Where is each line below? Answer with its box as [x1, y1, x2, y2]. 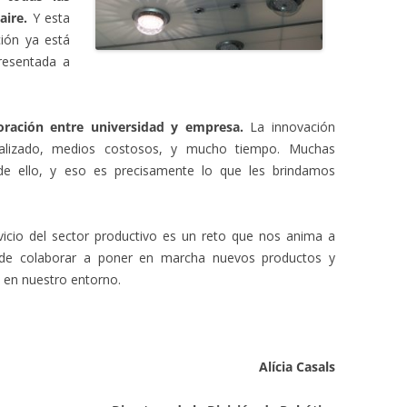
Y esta [32, 8, 70, 26]
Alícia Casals [258, 357, 335, 375]
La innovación [243, 117, 335, 135]
